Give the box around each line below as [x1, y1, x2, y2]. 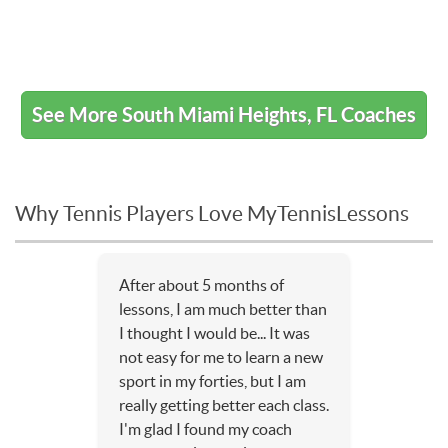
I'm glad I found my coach [119, 419, 292, 438]
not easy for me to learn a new [119, 347, 323, 366]
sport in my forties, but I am [119, 371, 306, 390]
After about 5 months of [119, 275, 284, 294]
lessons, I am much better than [119, 299, 327, 318]
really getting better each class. [119, 395, 329, 414]
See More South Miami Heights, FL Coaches [32, 102, 416, 126]
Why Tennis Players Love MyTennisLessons [15, 201, 409, 225]
